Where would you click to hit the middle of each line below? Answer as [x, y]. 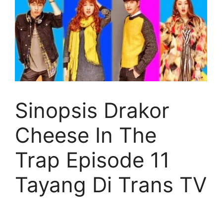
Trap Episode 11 [92, 160]
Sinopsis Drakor [92, 110]
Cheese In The [86, 135]
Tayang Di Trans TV [111, 184]
